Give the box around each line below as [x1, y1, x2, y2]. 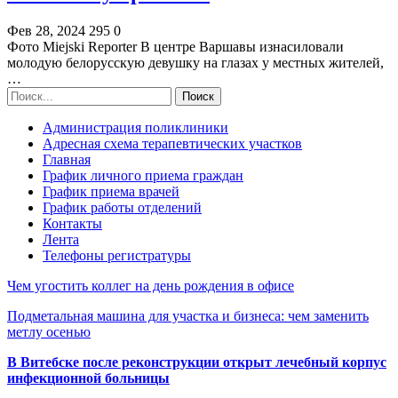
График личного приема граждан [43, 168, 243, 184]
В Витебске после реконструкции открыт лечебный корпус [7, 354, 386, 370]
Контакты [43, 216, 102, 232]
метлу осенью [7, 324, 91, 340]
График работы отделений [43, 200, 202, 216]
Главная [43, 152, 91, 168]
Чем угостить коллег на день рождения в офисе [7, 278, 294, 294]
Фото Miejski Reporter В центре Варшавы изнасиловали [7, 39, 344, 55]
